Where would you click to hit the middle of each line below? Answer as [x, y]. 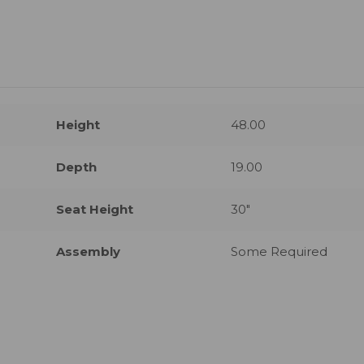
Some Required [279, 252]
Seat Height [95, 210]
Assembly [89, 252]
